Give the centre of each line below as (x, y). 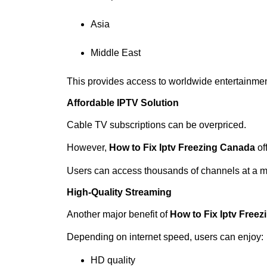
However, (88, 148)
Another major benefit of (118, 215)
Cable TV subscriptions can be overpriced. (156, 125)
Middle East (116, 52)
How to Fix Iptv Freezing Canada (182, 148)
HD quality (113, 260)
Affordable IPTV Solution (123, 103)
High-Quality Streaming (119, 193)
